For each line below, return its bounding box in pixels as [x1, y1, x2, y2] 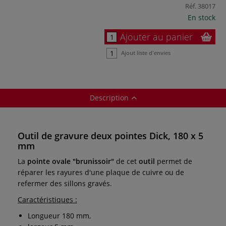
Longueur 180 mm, [28, 210, 91, 220]
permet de [157, 156, 192, 166]
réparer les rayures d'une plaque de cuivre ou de [18, 167, 184, 177]
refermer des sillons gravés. [18, 178, 112, 188]
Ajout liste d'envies [121, 48, 171, 56]
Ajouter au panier [120, 30, 193, 43]
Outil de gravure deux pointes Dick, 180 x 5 [18, 129, 203, 142]
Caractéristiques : [18, 194, 77, 204]
